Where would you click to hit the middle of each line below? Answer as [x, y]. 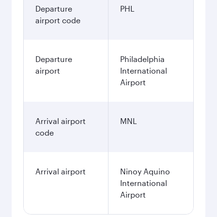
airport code [58, 20]
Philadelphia [142, 59]
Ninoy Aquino [145, 171]
